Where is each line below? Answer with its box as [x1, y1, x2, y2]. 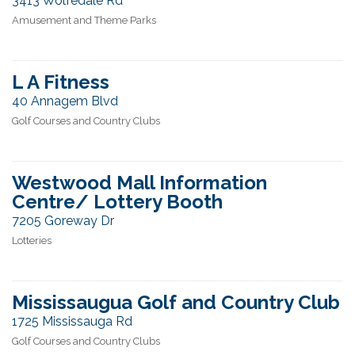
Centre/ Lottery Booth [12, 190, 223, 213]
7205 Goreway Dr [12, 213, 114, 228]
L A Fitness [12, 71, 109, 94]
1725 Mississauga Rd [12, 314, 132, 329]
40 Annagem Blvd [12, 94, 118, 109]
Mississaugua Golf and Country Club [12, 291, 340, 314]
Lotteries [12, 235, 52, 246]
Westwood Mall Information [12, 171, 267, 194]
